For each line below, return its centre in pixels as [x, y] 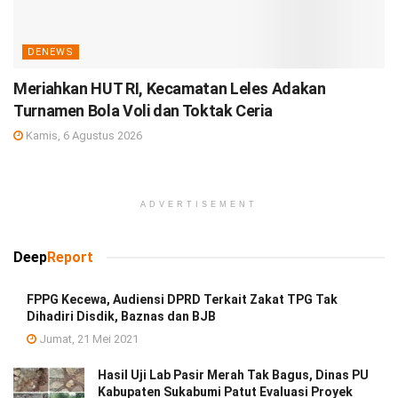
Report [70, 257]
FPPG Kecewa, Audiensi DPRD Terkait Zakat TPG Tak [182, 299]
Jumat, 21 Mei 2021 [88, 338]
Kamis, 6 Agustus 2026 [83, 135]
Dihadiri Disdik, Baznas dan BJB [121, 316]
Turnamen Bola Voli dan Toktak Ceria [143, 110]
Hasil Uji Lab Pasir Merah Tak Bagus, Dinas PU [233, 374]
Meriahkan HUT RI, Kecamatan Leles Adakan [170, 88]
